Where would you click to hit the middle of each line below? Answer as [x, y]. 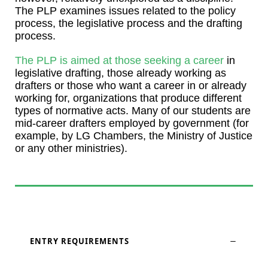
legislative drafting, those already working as [121, 73]
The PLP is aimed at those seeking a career [119, 61]
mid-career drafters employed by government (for [132, 124]
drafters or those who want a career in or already [131, 86]
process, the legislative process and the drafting [129, 24]
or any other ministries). [71, 149]
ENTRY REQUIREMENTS [80, 241]
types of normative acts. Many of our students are [133, 111]
